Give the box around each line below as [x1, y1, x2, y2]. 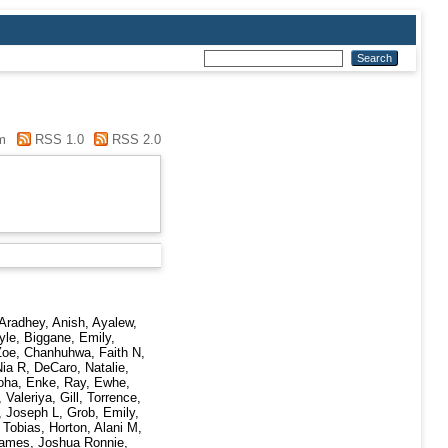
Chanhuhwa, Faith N [24, 345, 141, 361]
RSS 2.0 [108, 132, 161, 147]
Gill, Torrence [60, 390, 137, 406]
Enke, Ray [26, 375, 86, 391]
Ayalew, [92, 315, 137, 331]
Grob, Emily [67, 405, 135, 421]
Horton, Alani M [49, 420, 138, 436]
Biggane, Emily [24, 330, 111, 346]
